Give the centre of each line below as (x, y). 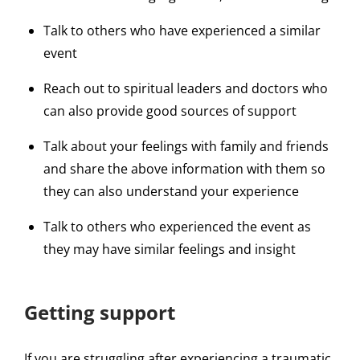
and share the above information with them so (184, 169)
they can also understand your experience (171, 192)
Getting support (100, 313)
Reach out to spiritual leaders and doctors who (186, 89)
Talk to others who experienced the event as (177, 227)
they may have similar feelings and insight (170, 250)
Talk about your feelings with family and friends (186, 147)
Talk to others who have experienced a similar (182, 31)
